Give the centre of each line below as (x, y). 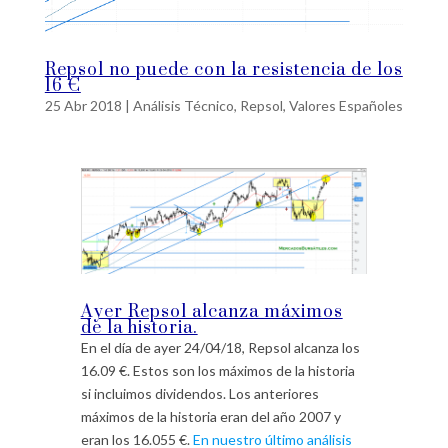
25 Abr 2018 (83, 105)
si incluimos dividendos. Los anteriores (199, 393)
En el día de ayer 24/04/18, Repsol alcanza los (220, 347)
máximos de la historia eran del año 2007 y (210, 416)
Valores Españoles (345, 105)
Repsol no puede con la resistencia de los (223, 69)
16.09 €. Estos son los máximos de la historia (217, 370)
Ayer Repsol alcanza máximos (211, 311)
